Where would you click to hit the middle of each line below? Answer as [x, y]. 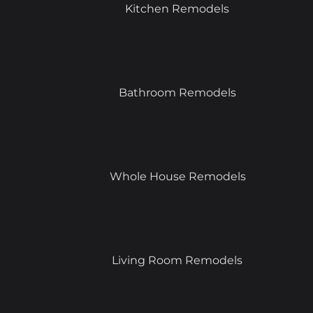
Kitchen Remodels [177, 9]
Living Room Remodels [177, 260]
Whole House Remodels [177, 176]
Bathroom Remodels [177, 93]
